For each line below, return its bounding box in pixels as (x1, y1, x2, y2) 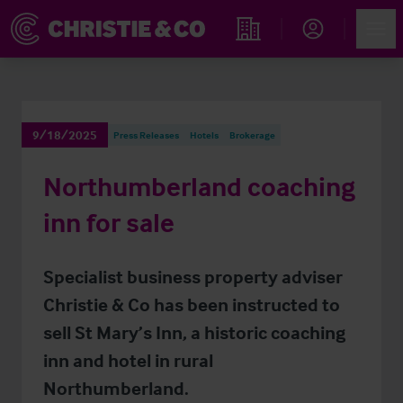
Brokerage (229, 129, 275, 141)
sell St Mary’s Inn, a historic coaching (43, 320, 345, 344)
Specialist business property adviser (43, 264, 343, 288)
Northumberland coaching (43, 170, 355, 203)
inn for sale (43, 206, 175, 239)
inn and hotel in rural (43, 348, 213, 372)
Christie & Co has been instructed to (43, 292, 340, 316)
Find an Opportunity (233, 44, 349, 62)
